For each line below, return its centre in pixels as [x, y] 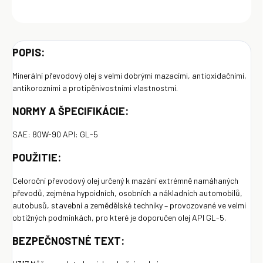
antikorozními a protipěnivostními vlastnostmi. [95, 88]
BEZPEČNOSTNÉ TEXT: [68, 241]
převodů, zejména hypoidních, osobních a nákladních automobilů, [127, 193]
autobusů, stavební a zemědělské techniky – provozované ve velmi [129, 205]
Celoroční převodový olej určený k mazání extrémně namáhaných [125, 181]
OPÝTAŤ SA [218, 9]
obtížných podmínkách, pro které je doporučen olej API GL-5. [119, 218]
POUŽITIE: [37, 158]
